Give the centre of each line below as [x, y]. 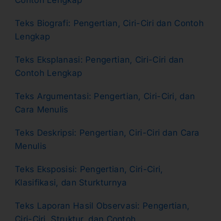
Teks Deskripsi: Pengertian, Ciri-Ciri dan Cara [107, 132]
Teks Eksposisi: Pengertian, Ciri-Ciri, [89, 169]
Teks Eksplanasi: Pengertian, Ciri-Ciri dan [99, 59]
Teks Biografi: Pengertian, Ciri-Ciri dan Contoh [110, 23]
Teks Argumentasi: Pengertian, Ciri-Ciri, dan [105, 96]
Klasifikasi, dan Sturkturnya [71, 182]
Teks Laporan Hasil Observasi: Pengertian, [102, 205]
